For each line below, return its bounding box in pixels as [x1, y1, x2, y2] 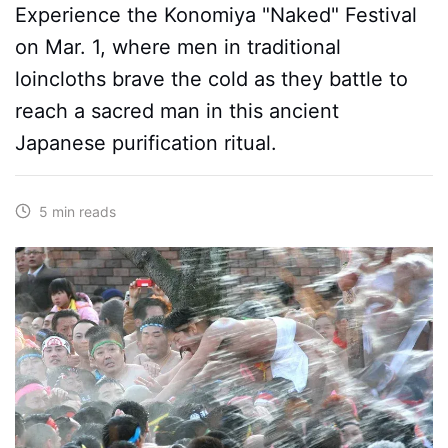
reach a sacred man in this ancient [15, 99, 339, 123]
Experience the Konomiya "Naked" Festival [15, 3, 417, 27]
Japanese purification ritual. [15, 131, 277, 155]
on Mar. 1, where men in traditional [15, 35, 341, 59]
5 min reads [31, 203, 116, 220]
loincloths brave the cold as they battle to [15, 67, 408, 91]
